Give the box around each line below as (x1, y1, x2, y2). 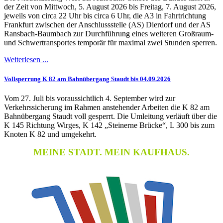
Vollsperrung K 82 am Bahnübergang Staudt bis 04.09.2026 (4, 75, 171, 83)
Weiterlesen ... (4, 55, 48, 64)
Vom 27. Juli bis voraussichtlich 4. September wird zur (4, 94, 175, 103)
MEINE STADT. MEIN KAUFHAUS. (33, 147, 190, 158)
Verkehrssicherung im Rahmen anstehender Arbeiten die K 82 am (4, 103, 210, 112)
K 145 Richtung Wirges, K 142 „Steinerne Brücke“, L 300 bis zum (4, 121, 215, 130)
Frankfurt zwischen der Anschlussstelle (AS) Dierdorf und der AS (4, 20, 211, 29)
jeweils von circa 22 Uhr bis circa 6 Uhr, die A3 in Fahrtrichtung (4, 11, 206, 20)
